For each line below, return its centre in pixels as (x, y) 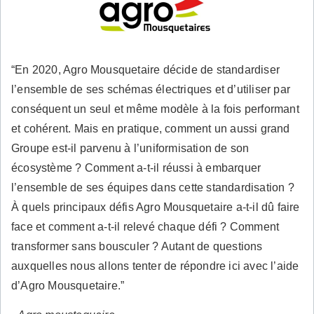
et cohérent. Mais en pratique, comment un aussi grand (151, 128)
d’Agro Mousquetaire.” (68, 285)
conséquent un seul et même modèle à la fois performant (155, 109)
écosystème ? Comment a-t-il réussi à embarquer (136, 168)
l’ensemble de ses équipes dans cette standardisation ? (153, 187)
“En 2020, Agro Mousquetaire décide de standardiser (146, 69)
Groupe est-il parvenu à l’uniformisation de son (130, 148)
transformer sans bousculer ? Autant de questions (137, 246)
